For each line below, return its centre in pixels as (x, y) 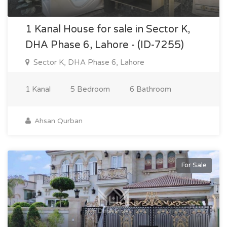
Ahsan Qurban (58, 121)
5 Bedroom (90, 89)
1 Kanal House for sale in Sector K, (108, 29)
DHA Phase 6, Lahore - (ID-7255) (105, 45)
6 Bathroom (150, 89)
